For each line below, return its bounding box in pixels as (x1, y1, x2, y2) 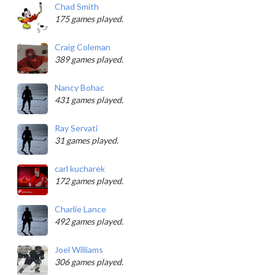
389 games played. (55, 54, 123, 64)
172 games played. (55, 176, 123, 186)
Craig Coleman (55, 42, 110, 52)
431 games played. (55, 95, 123, 105)
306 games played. (55, 257, 123, 267)
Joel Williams (55, 244, 103, 255)
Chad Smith (55, 1, 99, 12)
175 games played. (55, 14, 123, 24)
